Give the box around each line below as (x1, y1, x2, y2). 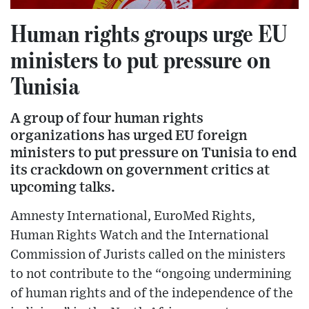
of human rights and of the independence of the (10, 286, 293, 300)
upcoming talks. (10, 179, 115, 195)
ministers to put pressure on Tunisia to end (10, 145, 297, 160)
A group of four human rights (10, 110, 203, 126)
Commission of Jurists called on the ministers (10, 248, 286, 261)
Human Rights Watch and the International (10, 228, 269, 242)
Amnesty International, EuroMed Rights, (10, 209, 255, 223)
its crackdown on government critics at (10, 162, 270, 177)
